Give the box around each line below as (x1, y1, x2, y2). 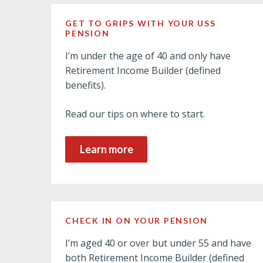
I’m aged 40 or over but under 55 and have (65, 237, 251, 249)
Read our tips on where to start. (65, 107, 205, 120)
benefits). (65, 79, 106, 92)
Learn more (79, 143, 133, 156)
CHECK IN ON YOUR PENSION (65, 215, 208, 225)
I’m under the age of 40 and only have (65, 49, 231, 62)
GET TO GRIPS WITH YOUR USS (65, 18, 216, 28)
